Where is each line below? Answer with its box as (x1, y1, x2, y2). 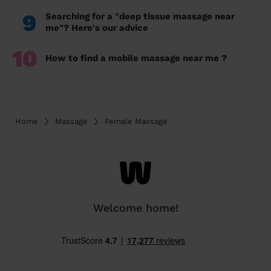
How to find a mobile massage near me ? (45, 53, 227, 64)
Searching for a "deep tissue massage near (45, 11, 235, 22)
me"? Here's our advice (45, 22, 148, 34)
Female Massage (105, 117, 168, 126)
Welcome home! (93, 201, 178, 215)
